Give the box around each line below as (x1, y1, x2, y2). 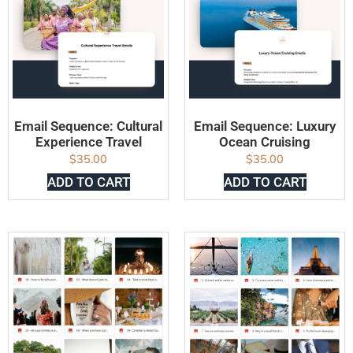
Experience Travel (35, 134, 142, 150)
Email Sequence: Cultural (14, 118, 162, 135)
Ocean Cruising (219, 134, 310, 150)
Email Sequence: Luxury (194, 118, 336, 135)
